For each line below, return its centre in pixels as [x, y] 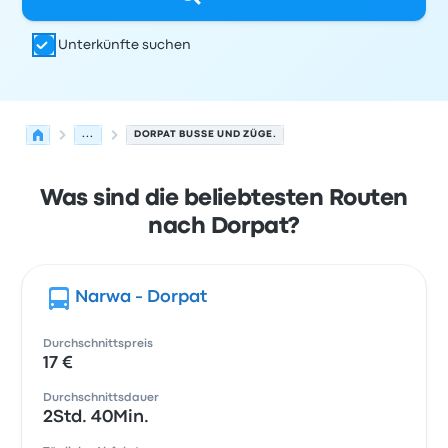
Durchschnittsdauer [101, 398]
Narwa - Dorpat [141, 297]
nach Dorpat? [224, 227]
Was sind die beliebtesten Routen [224, 199]
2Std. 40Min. [96, 417]
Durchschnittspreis [98, 344]
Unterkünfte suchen [125, 45]
